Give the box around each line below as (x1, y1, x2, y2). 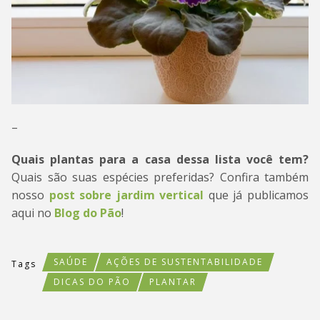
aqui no (11, 204, 54, 221)
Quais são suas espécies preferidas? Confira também (11, 169, 309, 185)
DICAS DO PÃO (54, 275, 131, 288)
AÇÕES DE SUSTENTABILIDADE (106, 255, 263, 268)
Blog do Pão (54, 204, 121, 221)
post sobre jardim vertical (49, 186, 204, 203)
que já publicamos (204, 186, 309, 203)
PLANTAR (149, 275, 196, 288)
